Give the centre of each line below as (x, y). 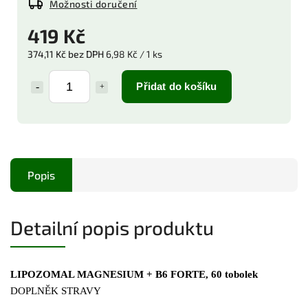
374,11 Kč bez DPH (67, 54)
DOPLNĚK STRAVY (56, 290)
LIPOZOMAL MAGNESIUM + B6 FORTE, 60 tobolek (134, 274)
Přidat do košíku (177, 86)
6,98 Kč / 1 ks (134, 54)
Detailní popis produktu (112, 227)
